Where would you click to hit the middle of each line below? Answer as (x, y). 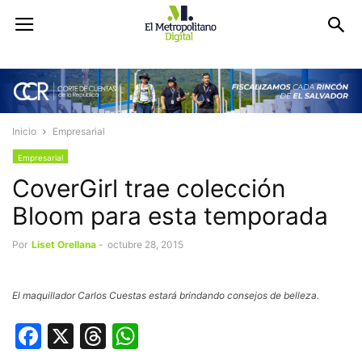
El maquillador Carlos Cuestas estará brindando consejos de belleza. (166, 296)
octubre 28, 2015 (145, 245)
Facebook (101, 336)
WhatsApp (202, 336)
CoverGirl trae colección (149, 189)
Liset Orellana (64, 245)
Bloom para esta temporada (170, 216)
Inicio (24, 132)
